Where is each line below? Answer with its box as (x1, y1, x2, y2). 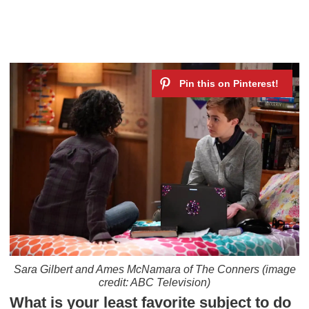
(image (259, 263, 296, 275)
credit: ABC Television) (99, 276, 210, 288)
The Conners (195, 263, 259, 275)
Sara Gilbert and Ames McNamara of (13, 263, 195, 275)
